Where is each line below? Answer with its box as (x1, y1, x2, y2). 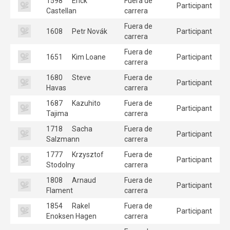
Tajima (46, 109, 68, 118)
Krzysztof (70, 150, 104, 159)
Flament (46, 186, 73, 195)
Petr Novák (70, 27, 107, 35)
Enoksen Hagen (46, 212, 97, 220)
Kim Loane (70, 52, 106, 61)
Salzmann (46, 135, 80, 143)
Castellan (46, 6, 76, 15)
